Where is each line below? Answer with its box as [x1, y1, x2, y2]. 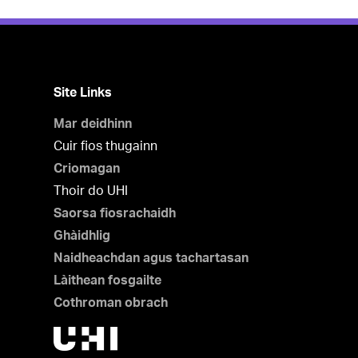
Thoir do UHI [54, 185, 129, 197]
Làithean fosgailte [54, 274, 162, 287]
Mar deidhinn [54, 117, 133, 130]
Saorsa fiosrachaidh [54, 207, 177, 220]
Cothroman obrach [54, 296, 169, 309]
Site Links [54, 86, 113, 99]
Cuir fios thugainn [54, 140, 158, 153]
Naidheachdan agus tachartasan [54, 252, 249, 265]
